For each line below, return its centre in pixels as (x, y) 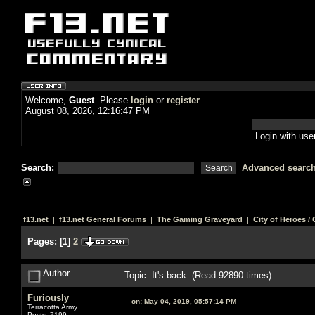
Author (55, 273)
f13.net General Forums (103, 219)
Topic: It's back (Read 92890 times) (198, 275)
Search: (39, 168)
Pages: (42, 242)
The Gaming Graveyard (200, 219)
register (183, 100)
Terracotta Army (52, 307)
